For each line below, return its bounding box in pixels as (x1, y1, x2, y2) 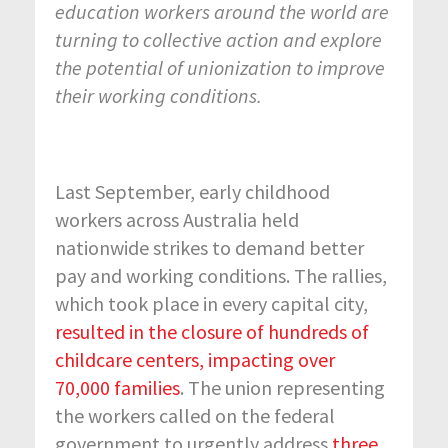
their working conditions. (55, 82, 262, 108)
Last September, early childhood (55, 178, 330, 204)
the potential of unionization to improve (55, 54, 385, 80)
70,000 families (55, 374, 180, 400)
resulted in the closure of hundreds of (55, 318, 369, 344)
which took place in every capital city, (55, 290, 368, 316)
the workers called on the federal (55, 402, 335, 428)
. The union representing (180, 374, 385, 400)
